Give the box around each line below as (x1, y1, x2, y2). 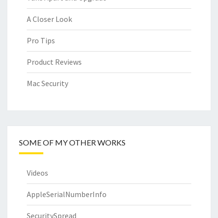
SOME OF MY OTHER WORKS (19, 137, 126, 147)
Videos (27, 167, 48, 178)
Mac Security (27, 78, 68, 88)
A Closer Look (27, 14, 72, 24)
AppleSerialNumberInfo (27, 189, 107, 199)
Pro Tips (27, 35, 55, 45)
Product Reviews (27, 56, 82, 67)
